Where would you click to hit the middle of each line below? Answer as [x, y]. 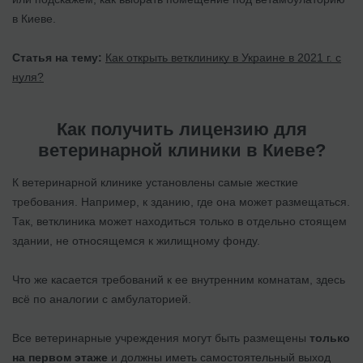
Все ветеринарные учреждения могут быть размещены [161, 337]
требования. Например [74, 201]
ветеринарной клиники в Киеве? [181, 150]
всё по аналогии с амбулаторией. [102, 299]
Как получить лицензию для [181, 129]
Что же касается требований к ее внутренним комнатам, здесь [179, 279]
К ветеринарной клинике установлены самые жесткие [155, 182]
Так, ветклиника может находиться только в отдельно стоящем [179, 221]
